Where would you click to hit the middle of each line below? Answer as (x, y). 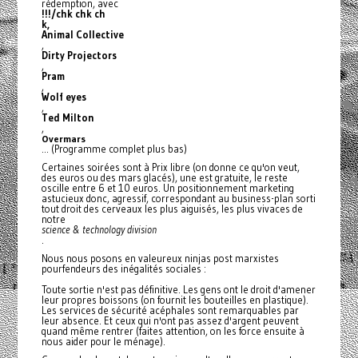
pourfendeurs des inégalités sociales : (123, 269)
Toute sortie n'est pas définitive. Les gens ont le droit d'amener (178, 290)
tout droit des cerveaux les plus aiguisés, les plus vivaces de (172, 209)
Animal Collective (82, 35)
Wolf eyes (64, 97)
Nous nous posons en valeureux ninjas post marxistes (160, 259)
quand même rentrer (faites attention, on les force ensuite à (173, 331)
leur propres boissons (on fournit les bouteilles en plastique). (175, 300)
